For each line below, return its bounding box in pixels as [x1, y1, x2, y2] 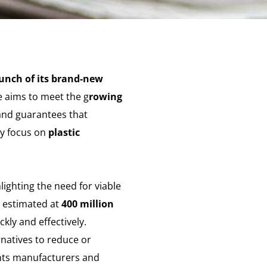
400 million [61, 197, 114, 210]
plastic [48, 126, 80, 139]
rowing [89, 90, 122, 103]
